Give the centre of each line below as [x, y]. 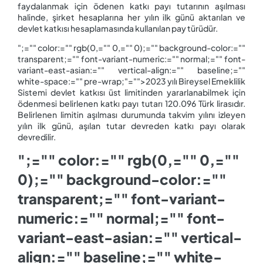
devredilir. [37, 136]
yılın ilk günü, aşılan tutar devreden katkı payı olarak [131, 125]
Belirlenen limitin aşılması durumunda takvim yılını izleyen [131, 114]
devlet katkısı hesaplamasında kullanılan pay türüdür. [118, 28]
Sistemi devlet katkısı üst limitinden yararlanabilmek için [131, 92]
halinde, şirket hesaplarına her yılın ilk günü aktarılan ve [131, 17]
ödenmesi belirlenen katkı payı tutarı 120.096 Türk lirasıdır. [131, 103]
